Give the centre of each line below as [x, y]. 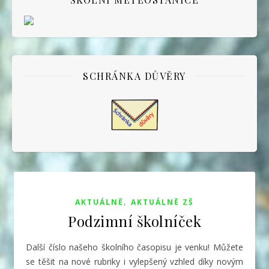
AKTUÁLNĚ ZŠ [162, 202]
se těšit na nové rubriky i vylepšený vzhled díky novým [134, 261]
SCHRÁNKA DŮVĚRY [134, 76]
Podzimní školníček [134, 221]
